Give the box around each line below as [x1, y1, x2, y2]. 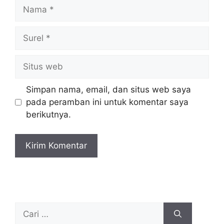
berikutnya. [25, 109, 71, 120]
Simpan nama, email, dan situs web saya [25, 84, 191, 95]
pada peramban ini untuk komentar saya [25, 97, 188, 107]
